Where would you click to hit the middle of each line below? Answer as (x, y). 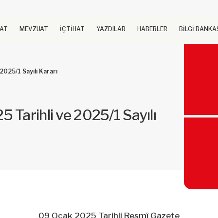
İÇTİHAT (72, 29)
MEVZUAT (34, 29)
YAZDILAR (111, 29)
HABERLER (152, 29)
